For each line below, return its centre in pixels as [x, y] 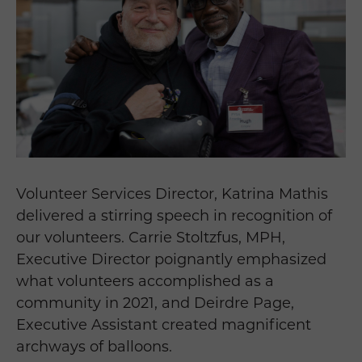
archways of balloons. [96, 347]
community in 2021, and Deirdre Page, [155, 303]
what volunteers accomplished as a [145, 282]
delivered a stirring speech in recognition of [174, 216]
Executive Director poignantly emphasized [171, 260]
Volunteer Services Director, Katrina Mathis [172, 194]
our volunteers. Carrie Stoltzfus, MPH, [151, 238]
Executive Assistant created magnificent [164, 325]
